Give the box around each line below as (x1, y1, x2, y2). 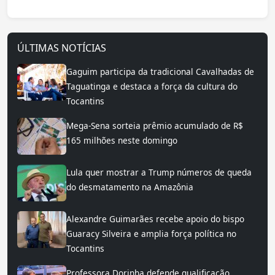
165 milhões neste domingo (66, 134, 177, 147)
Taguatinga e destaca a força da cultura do (66, 80, 238, 93)
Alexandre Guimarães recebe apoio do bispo (66, 213, 244, 225)
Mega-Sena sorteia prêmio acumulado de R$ (66, 120, 243, 132)
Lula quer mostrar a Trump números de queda (66, 166, 252, 179)
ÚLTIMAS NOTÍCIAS (17, 41, 106, 55)
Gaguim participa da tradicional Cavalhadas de (66, 66, 254, 78)
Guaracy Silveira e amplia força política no (66, 228, 236, 240)
